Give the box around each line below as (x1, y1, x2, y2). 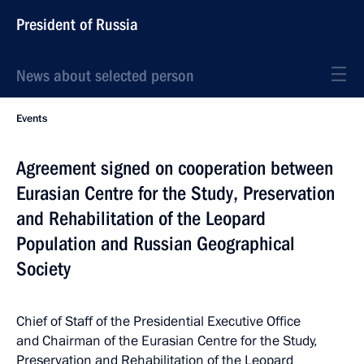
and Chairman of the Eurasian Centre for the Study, (16, 331, 317, 350)
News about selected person (16, 66, 194, 85)
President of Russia (16, 15, 138, 34)
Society (16, 258, 71, 280)
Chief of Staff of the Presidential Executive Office (16, 312, 301, 331)
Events (16, 111, 47, 126)
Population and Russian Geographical (16, 232, 295, 255)
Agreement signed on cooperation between (16, 157, 333, 180)
